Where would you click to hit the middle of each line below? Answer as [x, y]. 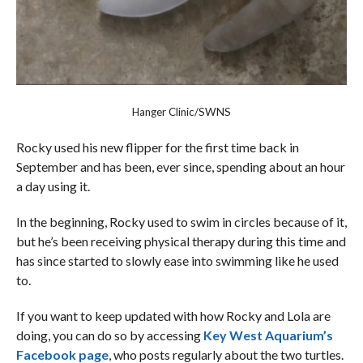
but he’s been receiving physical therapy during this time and [181, 241]
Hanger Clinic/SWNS [181, 112]
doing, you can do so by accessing [109, 335]
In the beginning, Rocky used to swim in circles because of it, [181, 222]
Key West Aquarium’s [268, 335]
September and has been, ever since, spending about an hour [180, 167]
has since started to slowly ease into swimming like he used [177, 261]
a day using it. [53, 186]
